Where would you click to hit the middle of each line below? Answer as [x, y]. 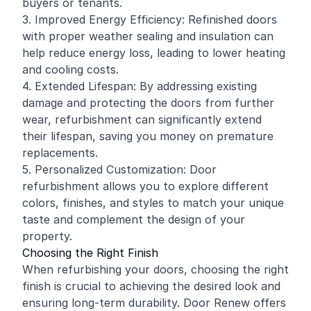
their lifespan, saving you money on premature [148, 136]
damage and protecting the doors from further [148, 103]
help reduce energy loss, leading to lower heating [154, 53]
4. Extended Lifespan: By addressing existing [140, 86]
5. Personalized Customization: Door [119, 169]
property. [47, 236]
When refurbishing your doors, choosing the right [155, 269]
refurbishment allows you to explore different [145, 186]
